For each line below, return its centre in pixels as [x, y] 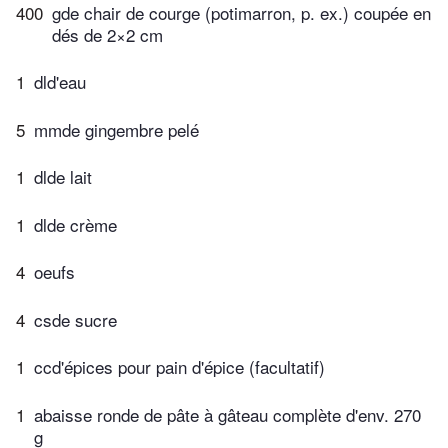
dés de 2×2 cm [107, 34]
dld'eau [60, 82]
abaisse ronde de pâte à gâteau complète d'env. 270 [227, 414]
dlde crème [75, 224]
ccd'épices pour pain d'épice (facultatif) [179, 367]
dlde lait [63, 177]
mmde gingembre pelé [116, 129]
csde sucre [75, 319]
